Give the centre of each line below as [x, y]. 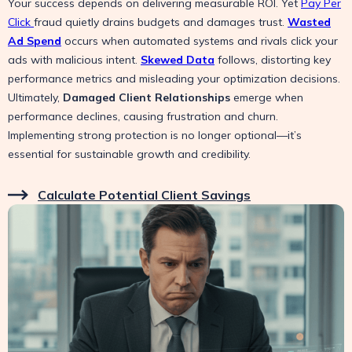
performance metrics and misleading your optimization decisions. [174, 79]
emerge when [267, 97]
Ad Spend [35, 41]
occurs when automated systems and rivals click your [200, 41]
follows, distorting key [273, 60]
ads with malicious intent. [74, 60]
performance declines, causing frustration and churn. [143, 116]
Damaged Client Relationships [147, 97]
